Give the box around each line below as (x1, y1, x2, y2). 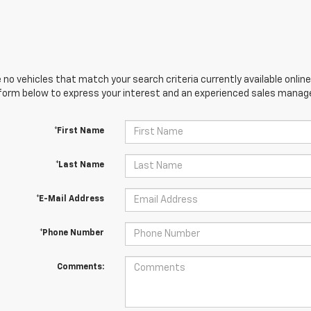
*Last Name (55, 161, 104, 169)
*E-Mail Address (35, 195, 104, 203)
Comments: (56, 263, 104, 271)
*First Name (53, 127, 104, 135)
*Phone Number (39, 229, 104, 237)
